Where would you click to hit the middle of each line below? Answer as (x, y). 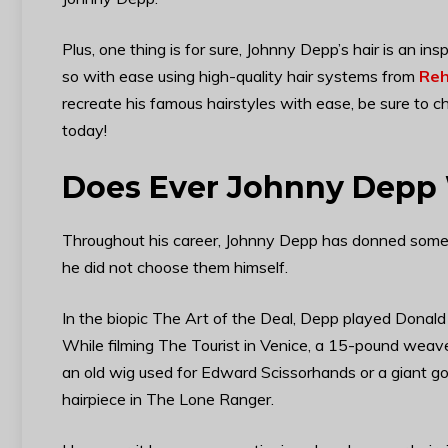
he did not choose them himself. (175, 267)
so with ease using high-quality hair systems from (240, 76)
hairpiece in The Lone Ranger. (168, 399)
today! (84, 130)
